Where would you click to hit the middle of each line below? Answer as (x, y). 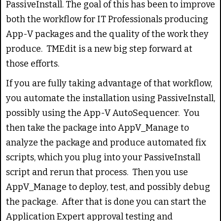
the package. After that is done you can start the (106, 202)
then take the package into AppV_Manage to (97, 128)
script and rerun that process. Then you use (97, 172)
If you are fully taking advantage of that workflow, (109, 83)
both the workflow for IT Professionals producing (107, 19)
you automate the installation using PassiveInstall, (110, 98)
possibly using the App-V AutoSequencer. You (103, 113)
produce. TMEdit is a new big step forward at (99, 49)
